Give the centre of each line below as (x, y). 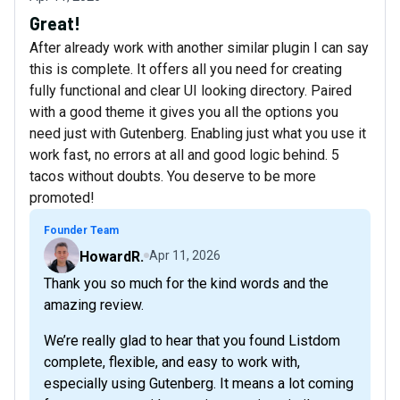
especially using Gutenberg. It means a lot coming (199, 384)
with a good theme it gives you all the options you (184, 112)
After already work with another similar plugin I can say (199, 48)
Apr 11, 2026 (185, 256)
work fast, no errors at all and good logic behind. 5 (184, 155)
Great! (55, 24)
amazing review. (94, 305)
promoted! (62, 198)
